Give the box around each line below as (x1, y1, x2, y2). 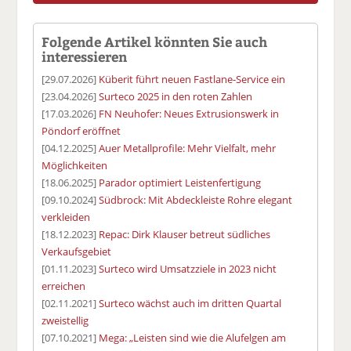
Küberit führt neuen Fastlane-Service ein (99, 71, 286, 86)
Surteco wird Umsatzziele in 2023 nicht (99, 261, 277, 276)
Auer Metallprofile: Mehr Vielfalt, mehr (99, 140, 277, 155)
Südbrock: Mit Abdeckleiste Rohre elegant (99, 192, 293, 207)
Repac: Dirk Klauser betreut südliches (99, 226, 271, 241)
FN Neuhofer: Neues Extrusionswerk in (99, 106, 280, 121)
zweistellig (42, 313, 89, 327)
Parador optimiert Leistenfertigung (99, 175, 262, 190)
